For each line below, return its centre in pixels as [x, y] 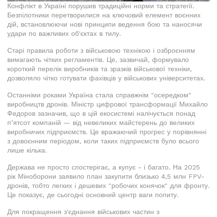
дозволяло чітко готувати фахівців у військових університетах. [106, 78]
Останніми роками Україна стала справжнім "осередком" [99, 95]
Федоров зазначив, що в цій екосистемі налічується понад [101, 114]
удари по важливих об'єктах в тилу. [64, 34]
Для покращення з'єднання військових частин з [83, 212]
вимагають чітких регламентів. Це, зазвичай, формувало [98, 60]
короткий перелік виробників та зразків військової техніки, [100, 69]
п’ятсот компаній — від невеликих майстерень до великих [101, 123]
